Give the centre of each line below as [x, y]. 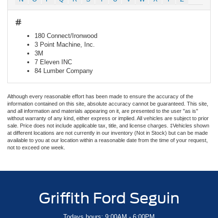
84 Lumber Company [64, 71]
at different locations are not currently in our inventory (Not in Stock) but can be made [108, 133]
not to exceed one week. [36, 147]
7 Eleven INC [53, 62]
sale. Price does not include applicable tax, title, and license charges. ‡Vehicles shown [108, 125]
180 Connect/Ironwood [66, 36]
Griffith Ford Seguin [109, 198]
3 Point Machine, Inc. [65, 44]
